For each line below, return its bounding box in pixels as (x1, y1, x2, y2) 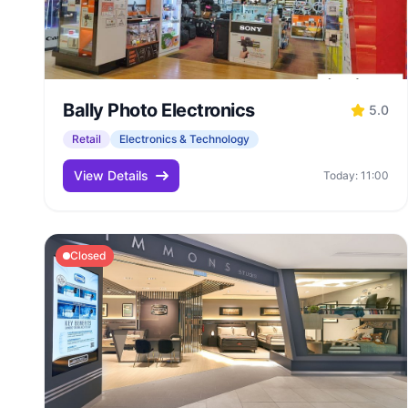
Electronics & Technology (119, 132, 250, 146)
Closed (70, 249, 107, 262)
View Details (74, 168, 148, 183)
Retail (72, 132, 101, 146)
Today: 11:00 (323, 168, 389, 182)
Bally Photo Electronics (63, 99, 255, 121)
